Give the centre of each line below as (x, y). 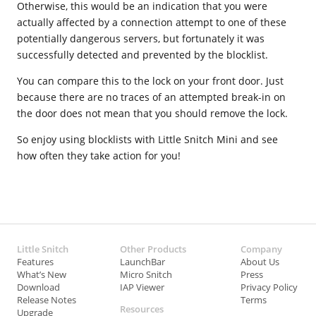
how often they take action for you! (99, 156)
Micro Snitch (146, 274)
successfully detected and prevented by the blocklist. (142, 54)
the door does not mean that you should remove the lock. (152, 113)
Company (262, 249)
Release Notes (47, 299)
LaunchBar (143, 261)
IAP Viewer (142, 287)
